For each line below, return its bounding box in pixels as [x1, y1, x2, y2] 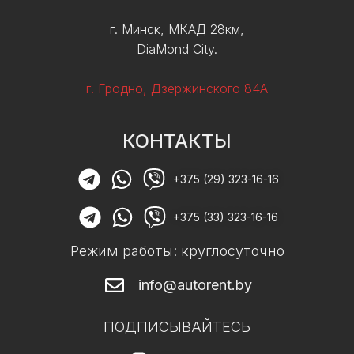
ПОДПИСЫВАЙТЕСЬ [104, 318, 250, 335]
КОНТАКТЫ [122, 129, 232, 153]
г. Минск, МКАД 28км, [110, 21, 244, 37]
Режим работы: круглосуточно [70, 242, 284, 259]
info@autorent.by [137, 276, 252, 293]
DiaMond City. [137, 40, 217, 57]
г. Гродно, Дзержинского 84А [86, 80, 268, 96]
